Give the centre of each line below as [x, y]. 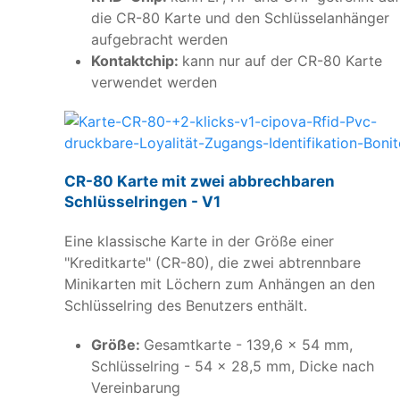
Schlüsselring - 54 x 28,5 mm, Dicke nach [233, 366]
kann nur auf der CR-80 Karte [282, 60]
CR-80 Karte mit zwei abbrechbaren [200, 181]
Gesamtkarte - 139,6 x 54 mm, [248, 344]
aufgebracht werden [159, 39]
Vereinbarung [136, 387]
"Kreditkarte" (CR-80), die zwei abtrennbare [212, 262]
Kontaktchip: [137, 60]
